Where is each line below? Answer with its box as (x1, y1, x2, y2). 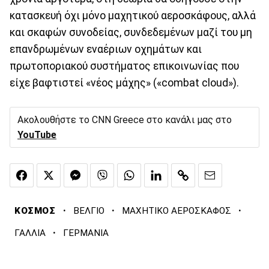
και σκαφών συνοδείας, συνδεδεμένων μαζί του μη (10, 26, 252, 38)
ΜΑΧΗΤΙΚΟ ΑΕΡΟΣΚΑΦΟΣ (121, 205, 231, 217)
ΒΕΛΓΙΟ (73, 205, 104, 217)
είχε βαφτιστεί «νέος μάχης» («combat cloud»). (10, 76, 239, 89)
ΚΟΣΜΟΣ (14, 205, 56, 217)
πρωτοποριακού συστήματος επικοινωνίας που (10, 59, 239, 72)
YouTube (17, 128, 56, 141)
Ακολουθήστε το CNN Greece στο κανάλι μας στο (17, 113, 232, 125)
